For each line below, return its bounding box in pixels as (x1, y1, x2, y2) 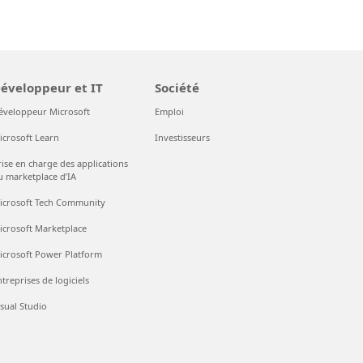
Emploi (155, 105, 185, 117)
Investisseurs (155, 131, 211, 143)
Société (155, 79, 200, 96)
